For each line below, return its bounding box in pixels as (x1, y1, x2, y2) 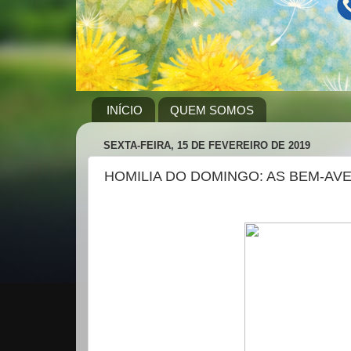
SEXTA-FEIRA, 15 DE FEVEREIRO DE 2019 (103, 139, 310, 151)
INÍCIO (106, 103, 143, 117)
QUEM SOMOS (169, 103, 254, 117)
